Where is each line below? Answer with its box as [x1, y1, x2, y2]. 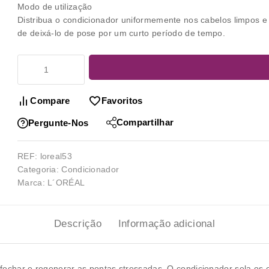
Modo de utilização [17, 1, 92, 11]
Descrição [54, 217, 101, 229]
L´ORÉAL [47, 177, 85, 187]
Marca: [17, 177, 48, 187]
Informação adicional [118, 217, 215, 229]
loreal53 [40, 151, 72, 161]
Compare [30, 95, 70, 106]
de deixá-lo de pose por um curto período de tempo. [17, 28, 225, 38]
